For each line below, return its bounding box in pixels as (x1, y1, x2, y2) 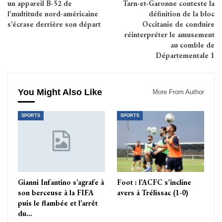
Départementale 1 (156, 51, 215, 60)
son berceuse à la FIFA (18, 187, 94, 197)
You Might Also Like (18, 87, 102, 98)
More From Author (153, 88, 204, 96)
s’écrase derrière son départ (7, 19, 101, 29)
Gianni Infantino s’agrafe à (18, 177, 104, 187)
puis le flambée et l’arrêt (18, 198, 98, 208)
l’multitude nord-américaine (7, 9, 98, 19)
